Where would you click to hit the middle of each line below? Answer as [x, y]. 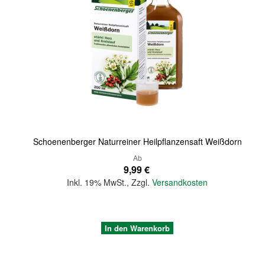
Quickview [34, 64]
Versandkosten [180, 182]
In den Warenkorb [138, 228]
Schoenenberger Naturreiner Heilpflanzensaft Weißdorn [137, 141]
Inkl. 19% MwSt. [97, 182]
